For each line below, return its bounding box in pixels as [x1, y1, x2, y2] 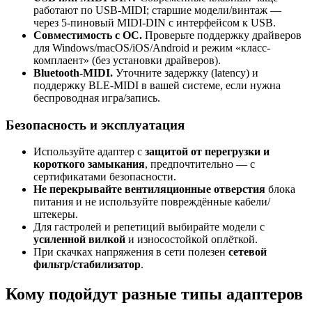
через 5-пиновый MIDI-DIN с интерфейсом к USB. [33, 16, 276, 29]
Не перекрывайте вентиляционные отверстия [33, 183, 265, 196]
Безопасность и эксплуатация [6, 117, 185, 132]
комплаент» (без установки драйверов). [33, 54, 221, 66]
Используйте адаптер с [33, 146, 145, 158]
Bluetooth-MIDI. [33, 66, 113, 79]
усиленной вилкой [33, 233, 125, 246]
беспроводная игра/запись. [33, 91, 160, 104]
